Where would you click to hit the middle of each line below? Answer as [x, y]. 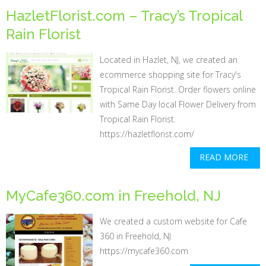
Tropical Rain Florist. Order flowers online [178, 89]
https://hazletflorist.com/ [147, 134]
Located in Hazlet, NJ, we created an [169, 60]
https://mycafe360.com [147, 251]
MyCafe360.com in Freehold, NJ [113, 196]
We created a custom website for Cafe [174, 221]
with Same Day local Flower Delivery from [178, 104]
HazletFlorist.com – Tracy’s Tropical [124, 16]
